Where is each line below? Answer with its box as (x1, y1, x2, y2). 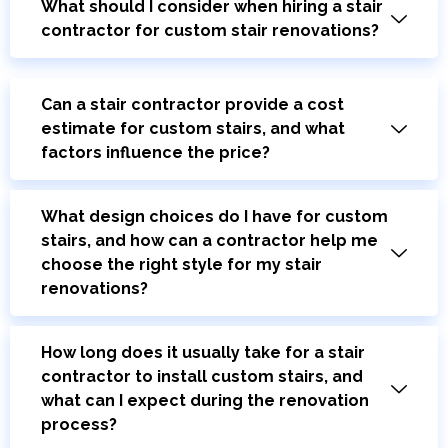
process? (41, 415, 117, 435)
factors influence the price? (41, 143, 270, 163)
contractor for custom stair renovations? (41, 21, 379, 41)
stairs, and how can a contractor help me (41, 231, 378, 251)
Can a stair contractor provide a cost (41, 95, 344, 115)
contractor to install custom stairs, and (41, 367, 363, 387)
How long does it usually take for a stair (41, 343, 365, 363)
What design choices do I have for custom (41, 207, 388, 227)
